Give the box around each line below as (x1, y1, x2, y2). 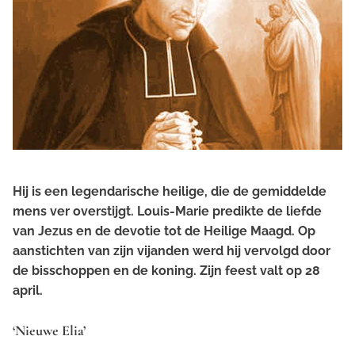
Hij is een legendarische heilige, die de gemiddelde (13, 183, 326, 199)
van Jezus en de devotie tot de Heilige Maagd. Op (13, 223, 315, 239)
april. (13, 282, 43, 298)
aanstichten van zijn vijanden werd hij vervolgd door (13, 242, 330, 258)
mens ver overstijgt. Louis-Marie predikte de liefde (13, 203, 322, 219)
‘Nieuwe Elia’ (13, 321, 86, 339)
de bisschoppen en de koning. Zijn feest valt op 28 (13, 262, 320, 278)
